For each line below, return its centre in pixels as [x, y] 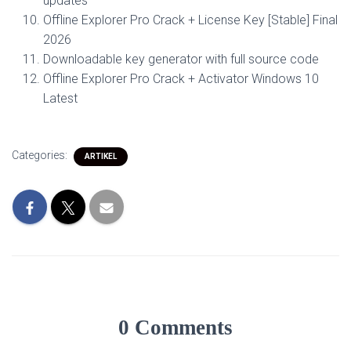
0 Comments [175, 328]
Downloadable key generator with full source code [181, 59]
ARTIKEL [101, 156]
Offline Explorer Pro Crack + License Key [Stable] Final [190, 20]
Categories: [41, 155]
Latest [60, 98]
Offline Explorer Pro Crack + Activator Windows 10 [181, 79]
